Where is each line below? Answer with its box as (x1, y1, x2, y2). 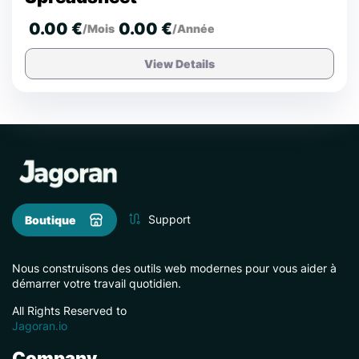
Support (148, 212, 191, 226)
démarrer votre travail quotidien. (12, 276, 181, 290)
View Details (144, 56, 215, 71)
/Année (172, 22, 215, 36)
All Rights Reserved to (12, 303, 127, 317)
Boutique (25, 212, 76, 227)
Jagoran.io (12, 318, 67, 333)
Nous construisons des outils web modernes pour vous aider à (12, 260, 337, 275)
